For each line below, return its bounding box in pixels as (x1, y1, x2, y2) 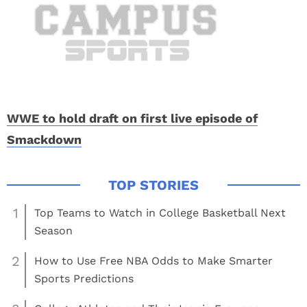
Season (34, 224, 73, 237)
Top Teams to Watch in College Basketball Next (34, 206, 286, 219)
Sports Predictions (34, 272, 134, 285)
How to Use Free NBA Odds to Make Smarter (34, 254, 273, 267)
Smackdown (7, 132, 82, 147)
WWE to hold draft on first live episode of (7, 111, 258, 125)
